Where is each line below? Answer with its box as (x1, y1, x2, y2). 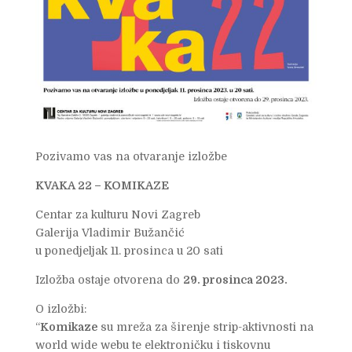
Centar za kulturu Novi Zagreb (35, 208, 200, 222)
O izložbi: (35, 302, 86, 316)
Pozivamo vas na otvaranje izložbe (35, 150, 227, 163)
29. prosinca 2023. (182, 273, 288, 287)
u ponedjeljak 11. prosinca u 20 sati (35, 244, 223, 258)
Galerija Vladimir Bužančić (35, 226, 185, 240)
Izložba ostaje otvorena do (35, 273, 183, 287)
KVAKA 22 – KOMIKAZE (35, 179, 169, 192)
